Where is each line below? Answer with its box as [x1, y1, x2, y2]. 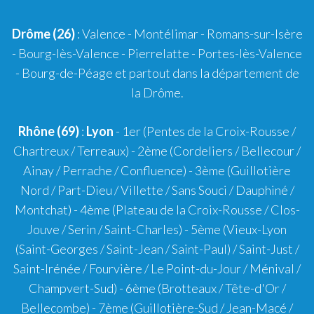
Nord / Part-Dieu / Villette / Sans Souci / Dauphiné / [20, 182, 294, 198]
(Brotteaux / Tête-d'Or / [155, 280, 286, 296]
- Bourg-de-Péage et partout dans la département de [15, 64, 299, 81]
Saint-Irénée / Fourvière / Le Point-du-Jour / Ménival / [13, 260, 301, 276]
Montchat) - [14, 201, 80, 217]
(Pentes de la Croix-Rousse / [141, 123, 296, 139]
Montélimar [133, 25, 198, 41]
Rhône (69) [18, 123, 79, 139]
